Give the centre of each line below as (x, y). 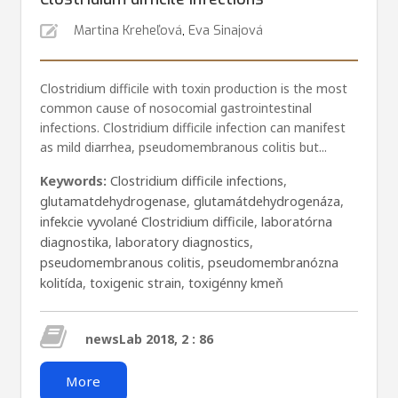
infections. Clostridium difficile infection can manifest (192, 128)
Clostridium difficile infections (196, 180)
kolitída (61, 283)
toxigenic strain (135, 283)
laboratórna (296, 221)
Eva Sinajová (225, 31)
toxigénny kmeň (235, 283)
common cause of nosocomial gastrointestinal (175, 108)
